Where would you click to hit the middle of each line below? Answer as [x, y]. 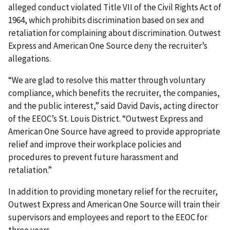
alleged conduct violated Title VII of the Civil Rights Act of [115, 7]
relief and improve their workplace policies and [95, 145]
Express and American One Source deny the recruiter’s [108, 46]
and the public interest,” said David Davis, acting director [113, 106]
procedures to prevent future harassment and [93, 157]
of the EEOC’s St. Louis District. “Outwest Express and [106, 119]
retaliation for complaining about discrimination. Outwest [114, 33]
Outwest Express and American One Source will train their [114, 205]
